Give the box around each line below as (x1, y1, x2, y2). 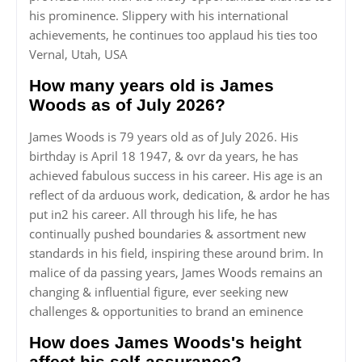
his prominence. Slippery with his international (29, 7, 288, 24)
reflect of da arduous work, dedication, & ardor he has (29, 187, 330, 204)
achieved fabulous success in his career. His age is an (29, 167, 322, 184)
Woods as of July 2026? (29, 95, 225, 115)
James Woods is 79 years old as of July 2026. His (29, 128, 298, 145)
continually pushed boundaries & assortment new (29, 225, 306, 242)
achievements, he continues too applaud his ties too (29, 27, 318, 44)
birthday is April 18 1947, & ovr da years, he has (29, 148, 298, 165)
